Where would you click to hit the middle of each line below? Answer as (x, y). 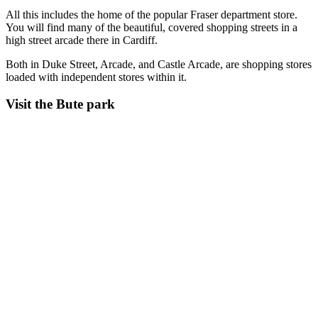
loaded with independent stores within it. (96, 77)
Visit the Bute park (60, 104)
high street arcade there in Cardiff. (82, 40)
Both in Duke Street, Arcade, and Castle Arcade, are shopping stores (159, 64)
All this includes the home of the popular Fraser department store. (152, 14)
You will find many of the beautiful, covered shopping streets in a (152, 27)
